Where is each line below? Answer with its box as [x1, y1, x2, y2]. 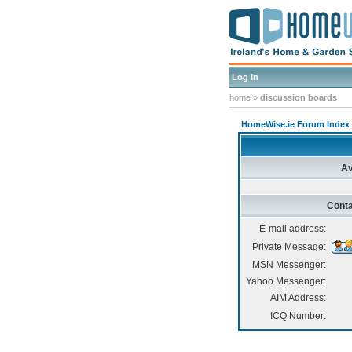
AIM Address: [270, 292, 326, 303]
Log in [232, 72, 258, 82]
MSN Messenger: [252, 259, 326, 270]
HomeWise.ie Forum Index [241, 119, 350, 129]
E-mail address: [259, 223, 326, 234]
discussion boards [260, 93, 337, 102]
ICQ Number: [270, 310, 326, 321]
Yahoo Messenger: [246, 276, 326, 287]
